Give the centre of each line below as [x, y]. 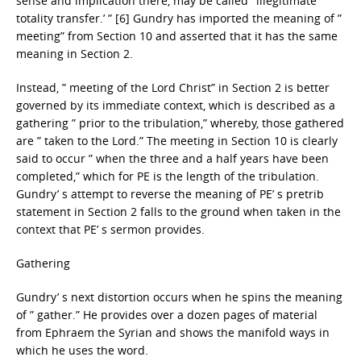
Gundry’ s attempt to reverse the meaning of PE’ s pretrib [170, 194]
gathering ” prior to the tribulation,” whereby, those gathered [180, 123]
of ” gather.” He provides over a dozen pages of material [167, 315]
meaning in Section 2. [75, 54]
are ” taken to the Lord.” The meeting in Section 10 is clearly [177, 141]
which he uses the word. [82, 350]
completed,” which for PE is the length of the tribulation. [168, 176]
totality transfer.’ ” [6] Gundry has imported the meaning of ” [179, 18]
